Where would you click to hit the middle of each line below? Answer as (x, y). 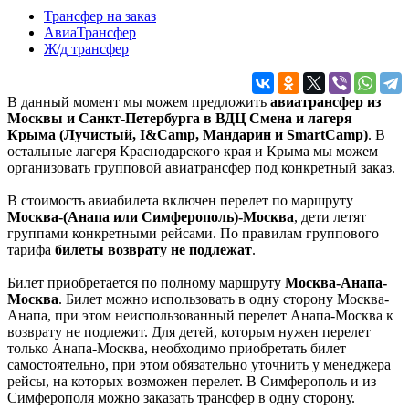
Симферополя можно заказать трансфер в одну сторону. (181, 398)
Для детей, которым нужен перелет (261, 332)
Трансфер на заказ (100, 16)
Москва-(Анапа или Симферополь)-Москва (151, 217)
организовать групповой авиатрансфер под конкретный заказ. (201, 168)
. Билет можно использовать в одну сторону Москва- (224, 299)
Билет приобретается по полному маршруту (146, 283)
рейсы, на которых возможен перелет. (127, 382)
